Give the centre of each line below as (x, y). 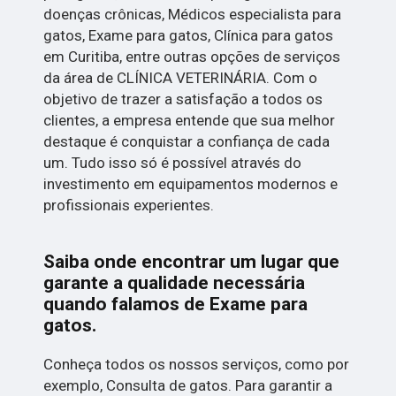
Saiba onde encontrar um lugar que (192, 261)
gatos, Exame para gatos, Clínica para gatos (189, 35)
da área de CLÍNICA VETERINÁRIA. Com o (181, 77)
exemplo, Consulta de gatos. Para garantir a (188, 385)
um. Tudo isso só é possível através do (173, 162)
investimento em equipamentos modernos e (191, 183)
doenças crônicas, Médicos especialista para (193, 14)
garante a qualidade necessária (175, 282)
